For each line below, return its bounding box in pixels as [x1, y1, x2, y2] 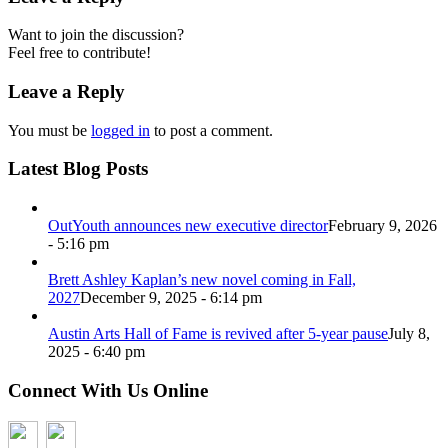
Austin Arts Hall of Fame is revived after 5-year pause [48, 325, 388, 343]
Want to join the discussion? [8, 26, 184, 44]
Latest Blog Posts [8, 158, 148, 180]
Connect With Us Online [8, 379, 208, 401]
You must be [8, 121, 91, 139]
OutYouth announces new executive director [48, 217, 328, 235]
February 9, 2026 [328, 217, 437, 235]
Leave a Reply [8, 80, 125, 102]
